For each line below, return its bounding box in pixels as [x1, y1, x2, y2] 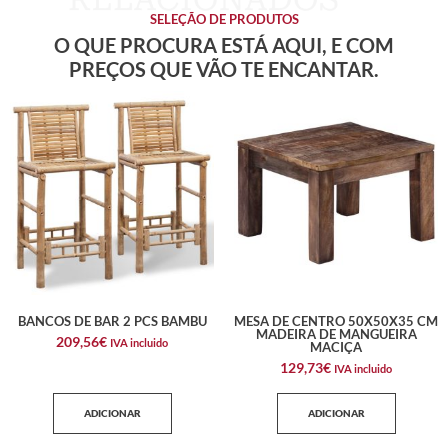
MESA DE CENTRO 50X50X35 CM [234, 313, 438, 330]
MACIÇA [310, 339, 362, 356]
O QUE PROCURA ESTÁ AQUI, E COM [54, 32, 394, 57]
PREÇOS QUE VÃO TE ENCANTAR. [69, 56, 379, 81]
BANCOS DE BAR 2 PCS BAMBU [17, 313, 207, 330]
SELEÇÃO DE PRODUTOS [149, 10, 299, 27]
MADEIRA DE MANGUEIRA [255, 326, 417, 343]
